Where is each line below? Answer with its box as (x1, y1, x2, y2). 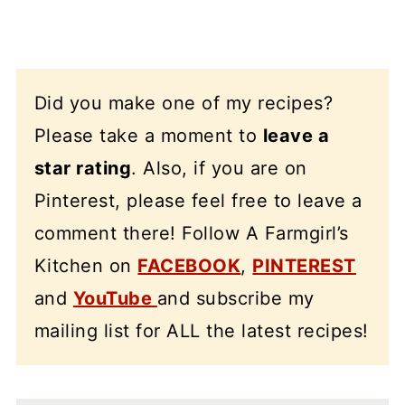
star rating (33, 156, 132, 179)
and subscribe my (156, 287, 315, 309)
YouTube (72, 287, 157, 309)
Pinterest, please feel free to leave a (33, 189, 363, 212)
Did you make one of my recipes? (33, 91, 334, 114)
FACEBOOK (137, 254, 241, 277)
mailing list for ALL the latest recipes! (33, 319, 369, 342)
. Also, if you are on (131, 156, 307, 179)
